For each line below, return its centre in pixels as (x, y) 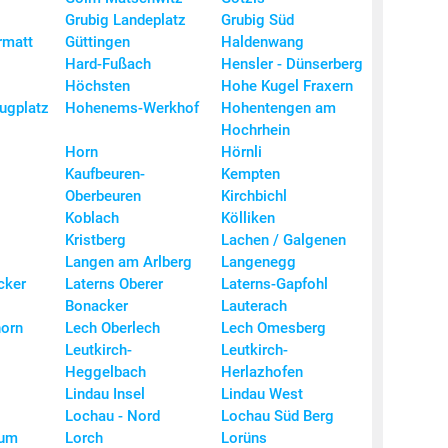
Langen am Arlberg (128, 262)
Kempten (250, 174)
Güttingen (97, 42)
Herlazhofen (262, 372)
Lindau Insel (105, 394)
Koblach (92, 218)
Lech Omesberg (273, 328)
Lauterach (254, 306)
